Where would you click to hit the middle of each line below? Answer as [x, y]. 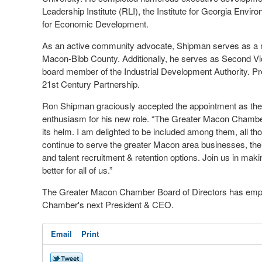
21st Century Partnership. [91, 84]
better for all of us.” [77, 170]
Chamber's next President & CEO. [108, 204]
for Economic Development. [95, 24]
